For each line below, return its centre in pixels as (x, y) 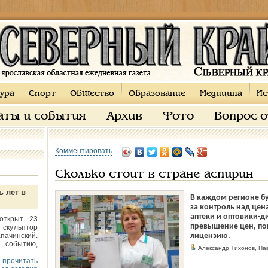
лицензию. (210, 236)
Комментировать (83, 151)
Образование (157, 94)
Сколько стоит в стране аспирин (154, 175)
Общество (92, 94)
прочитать (20, 261)
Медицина (221, 94)
